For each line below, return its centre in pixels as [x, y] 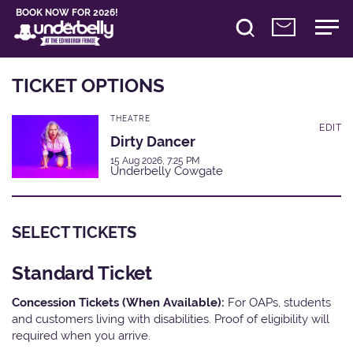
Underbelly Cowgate [167, 171]
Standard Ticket [82, 273]
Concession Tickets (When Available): [120, 302]
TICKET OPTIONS [88, 85]
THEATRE [130, 118]
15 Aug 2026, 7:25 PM [155, 160]
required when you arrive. [81, 335]
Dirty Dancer [153, 141]
